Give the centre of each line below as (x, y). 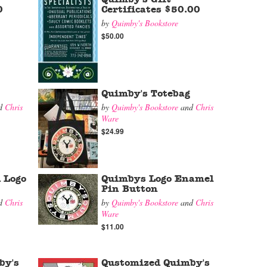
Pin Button (130, 189)
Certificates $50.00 (151, 10)
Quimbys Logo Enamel (158, 179)
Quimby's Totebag (146, 94)
